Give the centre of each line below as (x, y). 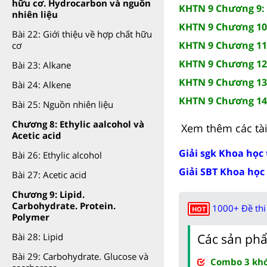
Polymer (31, 217)
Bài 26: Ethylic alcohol (57, 155)
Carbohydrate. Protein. (64, 206)
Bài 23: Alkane (41, 65)
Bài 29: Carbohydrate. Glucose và (80, 256)
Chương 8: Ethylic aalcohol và (78, 124)
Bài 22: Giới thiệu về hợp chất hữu (82, 34)
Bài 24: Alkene (41, 85)
